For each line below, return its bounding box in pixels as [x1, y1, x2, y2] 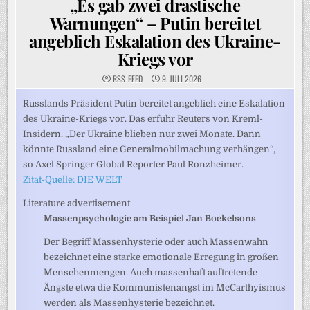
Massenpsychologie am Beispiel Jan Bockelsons [44, 213, 257, 224]
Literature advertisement [23, 198, 131, 208]
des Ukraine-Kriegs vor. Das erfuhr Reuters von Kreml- [23, 113, 264, 124]
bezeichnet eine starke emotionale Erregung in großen [44, 252, 280, 262]
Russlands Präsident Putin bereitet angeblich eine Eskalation [23, 98, 286, 109]
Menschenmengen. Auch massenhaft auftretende [44, 267, 258, 277]
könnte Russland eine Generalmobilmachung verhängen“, [23, 144, 276, 154]
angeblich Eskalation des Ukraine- [29, 30, 281, 52]
